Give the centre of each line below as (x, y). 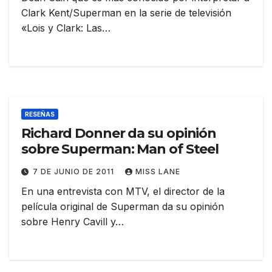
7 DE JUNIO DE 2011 (75, 172)
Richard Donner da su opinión (119, 134)
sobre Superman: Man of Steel (120, 149)
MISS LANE (158, 172)
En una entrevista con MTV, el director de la (123, 192)
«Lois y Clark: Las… (66, 28)
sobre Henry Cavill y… (73, 222)
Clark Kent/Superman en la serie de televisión (126, 13)
